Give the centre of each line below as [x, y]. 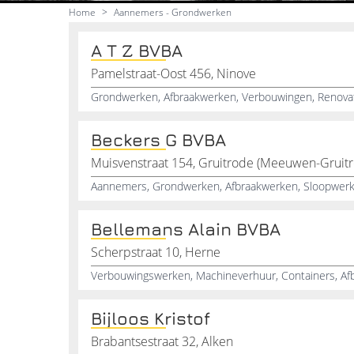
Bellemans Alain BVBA [186, 229]
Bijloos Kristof [151, 318]
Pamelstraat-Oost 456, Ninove [173, 73]
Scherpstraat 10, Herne [156, 252]
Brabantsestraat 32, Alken [162, 341]
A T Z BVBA [137, 51]
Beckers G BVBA [158, 140]
